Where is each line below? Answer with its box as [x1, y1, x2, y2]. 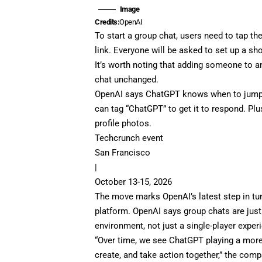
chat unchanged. [95, 74, 159, 85]
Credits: [95, 17, 120, 26]
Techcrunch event [95, 132, 164, 143]
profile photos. [95, 118, 152, 129]
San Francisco [95, 147, 151, 158]
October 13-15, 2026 [95, 176, 173, 187]
